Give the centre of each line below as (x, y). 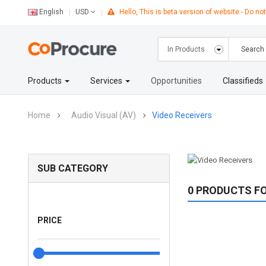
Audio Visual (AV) (104, 115)
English (52, 12)
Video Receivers (182, 115)
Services (107, 81)
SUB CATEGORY (73, 168)
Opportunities (177, 81)
